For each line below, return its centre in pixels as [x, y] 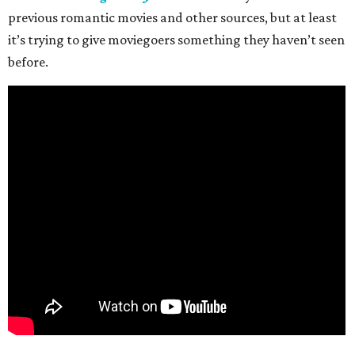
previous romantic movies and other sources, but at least [172, 18]
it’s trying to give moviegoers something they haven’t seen [176, 40]
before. [28, 62]
